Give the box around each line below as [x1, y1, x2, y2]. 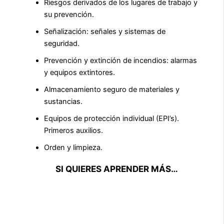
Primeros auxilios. [44, 125, 103, 135]
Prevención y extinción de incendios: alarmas [44, 55, 197, 65]
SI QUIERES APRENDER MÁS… [55, 163, 178, 174]
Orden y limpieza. [44, 142, 102, 152]
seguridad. [44, 38, 79, 48]
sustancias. [44, 96, 82, 106]
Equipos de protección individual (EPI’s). [44, 113, 179, 123]
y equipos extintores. [44, 67, 115, 77]
